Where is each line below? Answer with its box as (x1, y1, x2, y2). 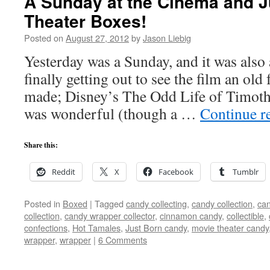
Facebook (159, 166, 193, 177)
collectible (227, 209, 264, 222)
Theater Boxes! (24, 8, 146, 33)
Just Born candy (125, 221, 187, 234)
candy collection (192, 197, 253, 210)
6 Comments (98, 233, 147, 246)
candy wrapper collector (64, 209, 155, 222)
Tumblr (233, 166, 259, 177)
